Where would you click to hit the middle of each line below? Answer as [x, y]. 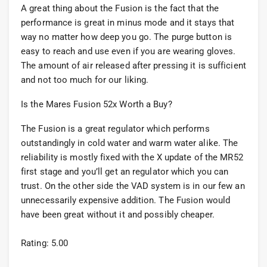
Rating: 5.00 [45, 243]
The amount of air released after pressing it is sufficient [133, 66]
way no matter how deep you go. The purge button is [127, 37]
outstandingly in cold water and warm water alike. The [130, 143]
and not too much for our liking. [85, 80]
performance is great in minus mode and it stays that [128, 23]
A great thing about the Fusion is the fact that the [120, 9]
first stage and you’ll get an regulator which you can [125, 172]
